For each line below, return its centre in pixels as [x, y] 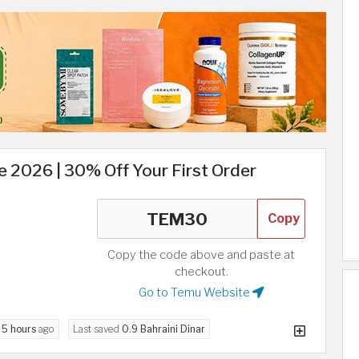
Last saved [97, 329]
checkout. [201, 271]
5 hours [19, 329]
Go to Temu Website [196, 292]
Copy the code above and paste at [201, 254]
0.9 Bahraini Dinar [163, 329]
